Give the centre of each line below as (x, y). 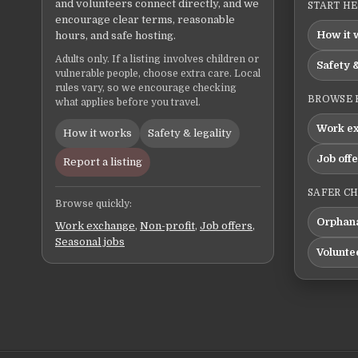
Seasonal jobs (90, 242)
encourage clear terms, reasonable (145, 20)
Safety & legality (190, 133)
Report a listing (103, 162)
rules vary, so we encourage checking (146, 88)
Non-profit (167, 226)
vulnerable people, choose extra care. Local (158, 74)
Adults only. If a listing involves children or (157, 60)
